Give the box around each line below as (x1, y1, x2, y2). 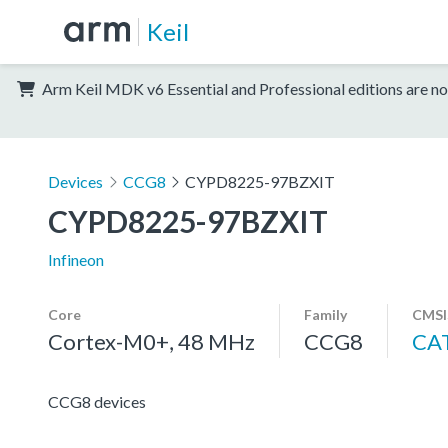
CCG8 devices (48, 391, 146, 411)
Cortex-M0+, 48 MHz (48, 327, 255, 355)
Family (304, 305, 347, 323)
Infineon (48, 249, 104, 269)
